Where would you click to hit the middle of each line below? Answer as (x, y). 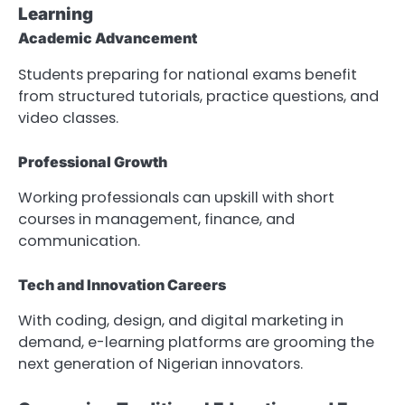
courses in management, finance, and (156, 219)
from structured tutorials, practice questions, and (198, 96)
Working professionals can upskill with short (176, 197)
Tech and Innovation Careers (122, 284)
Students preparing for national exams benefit (188, 74)
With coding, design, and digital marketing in (181, 320)
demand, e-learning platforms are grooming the (196, 342)
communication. (79, 240)
